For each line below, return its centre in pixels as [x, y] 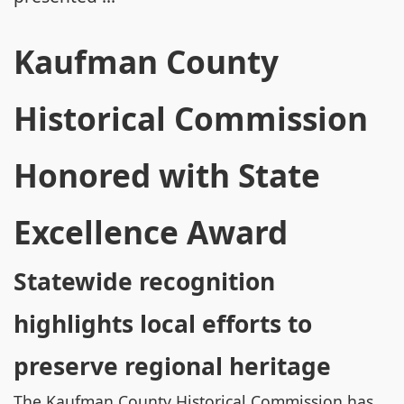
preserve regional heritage [172, 366]
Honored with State [167, 175]
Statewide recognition [144, 281]
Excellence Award [151, 232]
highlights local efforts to [163, 324]
